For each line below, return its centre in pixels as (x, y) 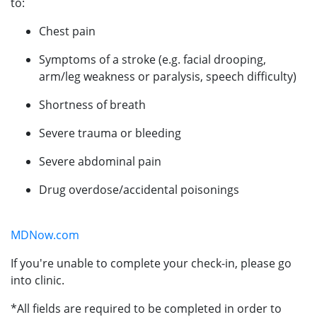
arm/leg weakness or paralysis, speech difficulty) (168, 76)
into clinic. (38, 280)
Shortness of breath (92, 104)
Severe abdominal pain (100, 161)
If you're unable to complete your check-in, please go (151, 263)
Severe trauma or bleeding (110, 133)
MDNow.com (45, 235)
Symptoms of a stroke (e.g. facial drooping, (152, 59)
